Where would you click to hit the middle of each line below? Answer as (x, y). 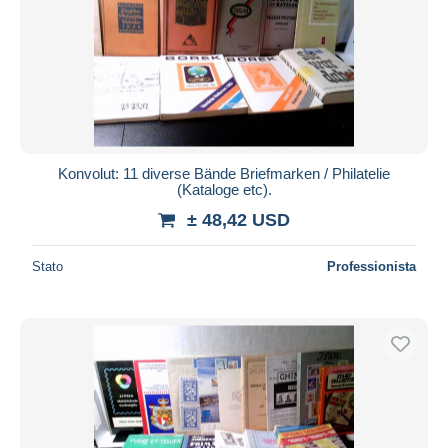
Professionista (371, 266)
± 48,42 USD (238, 219)
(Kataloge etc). (224, 189)
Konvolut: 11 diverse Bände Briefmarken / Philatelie (224, 173)
